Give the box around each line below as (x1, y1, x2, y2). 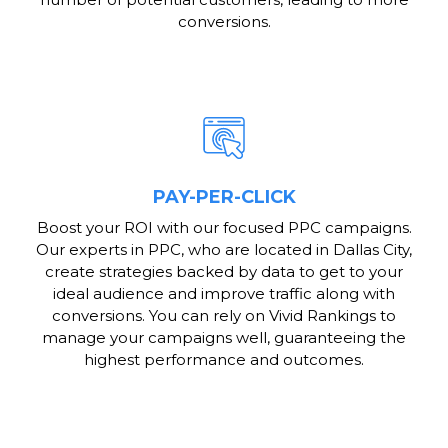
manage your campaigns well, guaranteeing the (42, 328, 406, 348)
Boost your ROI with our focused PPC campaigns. (36, 218, 412, 238)
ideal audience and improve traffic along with (53, 284, 395, 304)
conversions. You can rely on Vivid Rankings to (52, 306, 396, 326)
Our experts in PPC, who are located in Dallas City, (36, 240, 412, 260)
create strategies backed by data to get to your (45, 262, 403, 282)
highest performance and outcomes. (84, 350, 364, 370)
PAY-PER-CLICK (152, 186, 296, 209)
